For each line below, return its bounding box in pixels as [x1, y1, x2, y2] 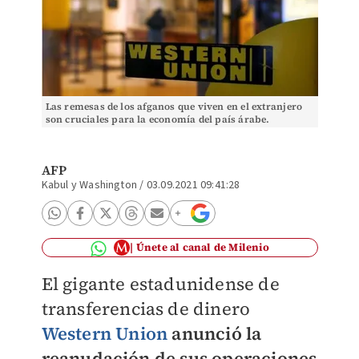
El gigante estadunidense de [41, 272, 280, 296]
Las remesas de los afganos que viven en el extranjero [45, 100, 303, 113]
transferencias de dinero [41, 296, 251, 321]
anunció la [171, 321, 262, 345]
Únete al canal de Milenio [135, 240, 269, 254]
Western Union [41, 321, 168, 345]
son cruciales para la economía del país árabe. [45, 113, 270, 126]
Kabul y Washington [41, 177, 138, 193]
